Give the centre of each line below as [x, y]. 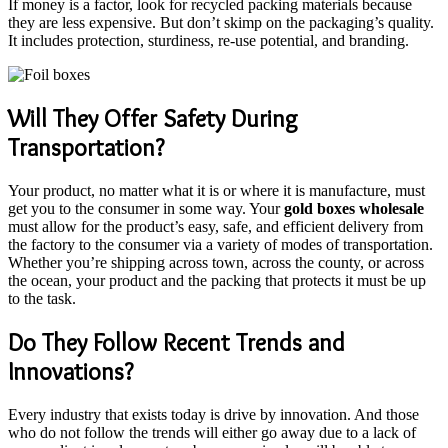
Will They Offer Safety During [153, 118]
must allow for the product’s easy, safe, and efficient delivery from [215, 226]
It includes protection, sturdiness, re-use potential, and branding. [208, 41]
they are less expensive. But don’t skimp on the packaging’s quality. [221, 23]
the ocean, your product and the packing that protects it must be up [217, 280]
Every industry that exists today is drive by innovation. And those [213, 414]
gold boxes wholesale [354, 208]
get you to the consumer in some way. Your [146, 208]
